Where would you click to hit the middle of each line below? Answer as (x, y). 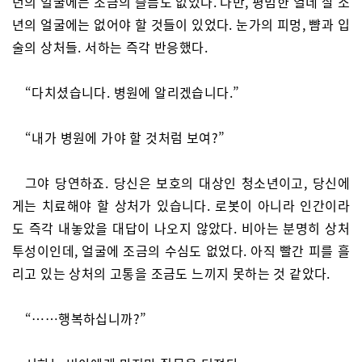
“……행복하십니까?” (86, 318)
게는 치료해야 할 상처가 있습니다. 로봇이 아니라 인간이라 (181, 205)
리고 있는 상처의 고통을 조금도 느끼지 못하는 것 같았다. (171, 273)
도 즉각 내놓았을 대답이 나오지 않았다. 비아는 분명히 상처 (181, 228)
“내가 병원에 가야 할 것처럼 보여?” (125, 137)
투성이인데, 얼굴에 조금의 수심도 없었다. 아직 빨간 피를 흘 (181, 250)
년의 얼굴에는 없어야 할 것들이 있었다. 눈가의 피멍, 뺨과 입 (181, 24)
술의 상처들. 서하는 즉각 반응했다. (110, 47)
